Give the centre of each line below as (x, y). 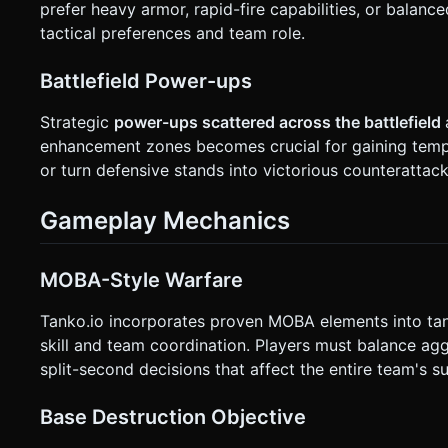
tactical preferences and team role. (172, 33)
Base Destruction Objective (173, 417)
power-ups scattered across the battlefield (279, 122)
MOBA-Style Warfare (141, 280)
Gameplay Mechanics (165, 221)
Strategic (77, 122)
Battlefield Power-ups (146, 81)
